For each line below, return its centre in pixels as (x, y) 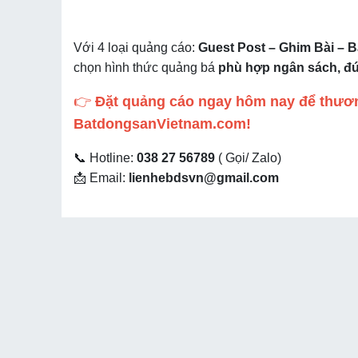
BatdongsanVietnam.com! (162, 124)
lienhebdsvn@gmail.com (204, 178)
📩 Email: (101, 178)
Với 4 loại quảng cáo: (136, 48)
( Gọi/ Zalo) (248, 158)
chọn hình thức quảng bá (146, 68)
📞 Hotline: (105, 158)
